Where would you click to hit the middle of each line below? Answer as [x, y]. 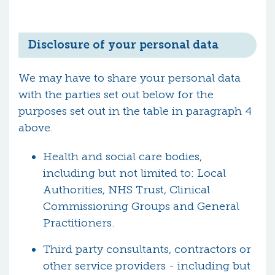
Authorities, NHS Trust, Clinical [126, 190]
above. [36, 128]
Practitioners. [80, 223]
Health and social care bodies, [122, 157]
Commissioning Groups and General [141, 206]
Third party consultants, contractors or [147, 249]
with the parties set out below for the [116, 95]
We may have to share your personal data [130, 78]
